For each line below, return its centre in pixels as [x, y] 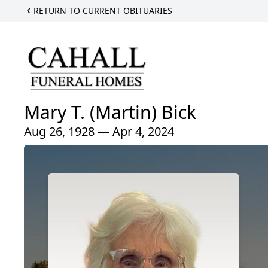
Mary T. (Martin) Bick [110, 112]
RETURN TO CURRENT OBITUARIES [103, 10]
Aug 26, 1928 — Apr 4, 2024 [99, 131]
